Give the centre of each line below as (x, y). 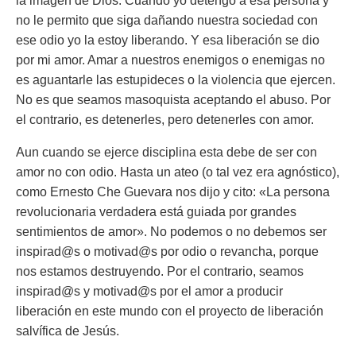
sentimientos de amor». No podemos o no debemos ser (171, 232)
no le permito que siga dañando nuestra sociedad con (167, 20)
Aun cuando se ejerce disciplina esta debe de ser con (166, 152)
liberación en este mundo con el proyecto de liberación (170, 311)
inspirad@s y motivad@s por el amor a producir (149, 291)
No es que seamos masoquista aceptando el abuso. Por (173, 100)
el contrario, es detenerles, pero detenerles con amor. (165, 120)
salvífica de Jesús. (68, 331)
